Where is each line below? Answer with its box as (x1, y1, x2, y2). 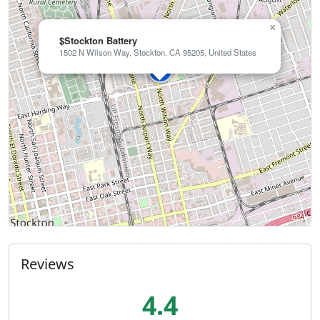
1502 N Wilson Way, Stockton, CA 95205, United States (59, 46, 256, 58)
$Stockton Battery (59, 33, 137, 47)
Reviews (21, 254, 74, 274)
